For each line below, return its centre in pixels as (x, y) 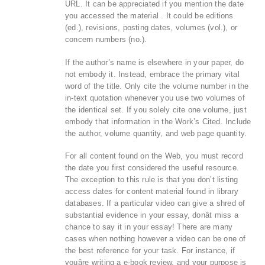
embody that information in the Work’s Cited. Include (158, 121)
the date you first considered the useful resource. (152, 168)
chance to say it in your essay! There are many (149, 227)
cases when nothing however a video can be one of (156, 239)
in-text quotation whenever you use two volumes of (155, 98)
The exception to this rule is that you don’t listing (152, 180)
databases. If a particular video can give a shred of (155, 203)
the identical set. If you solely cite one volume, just (156, 109)
